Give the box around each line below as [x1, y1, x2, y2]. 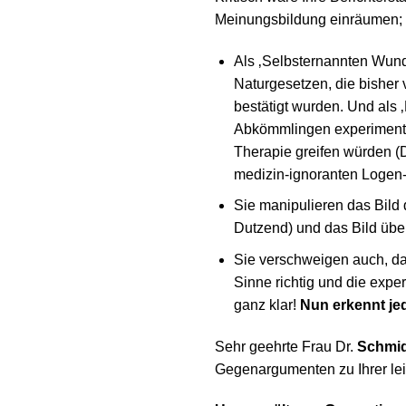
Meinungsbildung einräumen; [215, 11, 402, 27]
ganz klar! [233, 296, 300, 313]
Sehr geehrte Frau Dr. [215, 338, 357, 354]
